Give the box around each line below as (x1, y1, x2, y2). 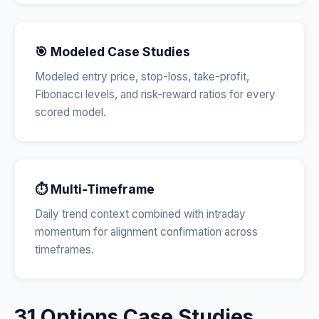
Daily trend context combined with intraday (35, 207, 246, 221)
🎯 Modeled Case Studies (35, 44, 190, 59)
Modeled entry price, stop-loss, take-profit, (35, 70, 249, 83)
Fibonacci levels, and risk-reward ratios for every (35, 88, 276, 101)
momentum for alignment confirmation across (35, 225, 258, 239)
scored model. (35, 105, 106, 119)
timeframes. (35, 243, 94, 256)
